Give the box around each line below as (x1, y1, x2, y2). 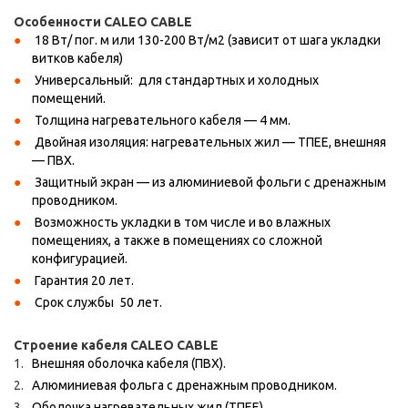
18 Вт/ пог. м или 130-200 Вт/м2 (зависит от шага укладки (32, 32, 381, 47)
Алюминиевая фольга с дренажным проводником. (32, 377, 337, 393)
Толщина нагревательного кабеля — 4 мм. (32, 112, 291, 127)
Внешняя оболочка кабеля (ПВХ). (32, 355, 226, 371)
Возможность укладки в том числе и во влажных (32, 214, 331, 229)
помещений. (32, 90, 106, 106)
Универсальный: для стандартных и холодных (32, 72, 319, 87)
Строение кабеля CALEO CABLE (14, 337, 219, 352)
